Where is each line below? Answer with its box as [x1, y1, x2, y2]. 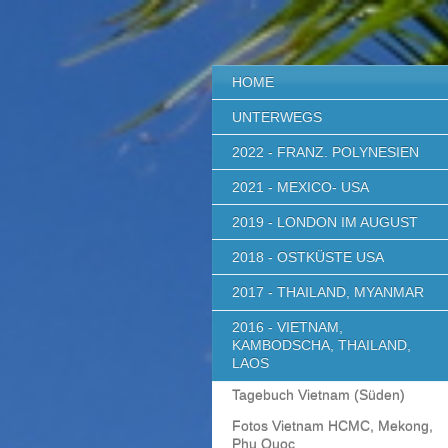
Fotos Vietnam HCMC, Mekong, [232, 417, 433, 434]
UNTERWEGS [232, 108, 322, 125]
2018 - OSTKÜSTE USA [232, 249, 384, 266]
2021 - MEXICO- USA [232, 178, 369, 195]
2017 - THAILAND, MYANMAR [232, 284, 424, 301]
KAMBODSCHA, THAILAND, [232, 337, 411, 354]
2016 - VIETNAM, [232, 319, 343, 336]
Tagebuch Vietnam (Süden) [232, 386, 405, 403]
